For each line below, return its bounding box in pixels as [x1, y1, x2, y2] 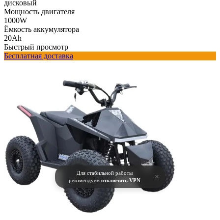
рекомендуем [69, 177, 101, 183]
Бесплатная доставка [4, 51, 73, 60]
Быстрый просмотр [4, 42, 68, 51]
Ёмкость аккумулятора [4, 25, 79, 33]
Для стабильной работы [77, 170, 133, 176]
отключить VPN [101, 177, 140, 183]
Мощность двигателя [4, 7, 75, 16]
